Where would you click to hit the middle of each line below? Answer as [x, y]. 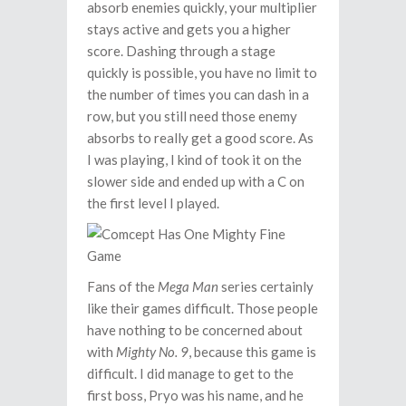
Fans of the [122, 286]
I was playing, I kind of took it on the [194, 159]
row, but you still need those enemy [192, 116]
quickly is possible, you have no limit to [202, 72]
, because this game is [252, 352]
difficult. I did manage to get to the [190, 373]
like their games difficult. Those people [203, 308]
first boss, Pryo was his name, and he [195, 395]
